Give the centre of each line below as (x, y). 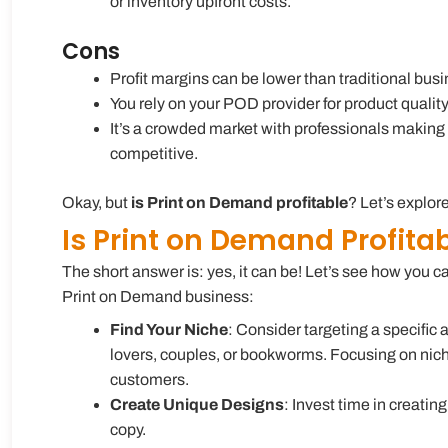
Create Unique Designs (197, 404)
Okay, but (96, 202)
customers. (149, 379)
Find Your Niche (169, 329)
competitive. (154, 153)
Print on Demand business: (158, 296)
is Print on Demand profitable (239, 202)
